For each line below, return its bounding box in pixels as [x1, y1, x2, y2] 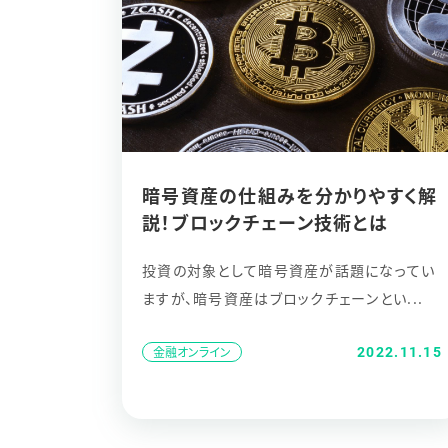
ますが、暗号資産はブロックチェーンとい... [142, 288, 424, 308]
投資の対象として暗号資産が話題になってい [142, 260, 436, 280]
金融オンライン [153, 343, 231, 360]
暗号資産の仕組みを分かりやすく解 [142, 182, 438, 208]
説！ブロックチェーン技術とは [142, 209, 388, 235]
